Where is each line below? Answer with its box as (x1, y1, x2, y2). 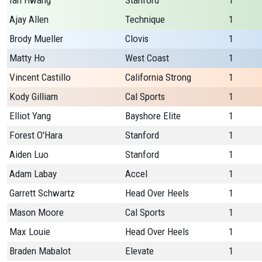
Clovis (125, 33, 149, 45)
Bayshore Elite (125, 110, 181, 122)
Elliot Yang (9, 110, 51, 122)
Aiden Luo (9, 149, 49, 161)
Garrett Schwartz (9, 187, 75, 199)
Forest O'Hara (9, 129, 63, 142)
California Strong (125, 71, 191, 84)
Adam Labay (9, 168, 57, 180)
